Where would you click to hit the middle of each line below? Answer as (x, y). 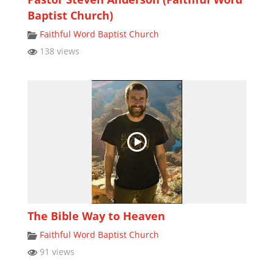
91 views (56, 251)
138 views (58, 51)
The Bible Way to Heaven (96, 216)
